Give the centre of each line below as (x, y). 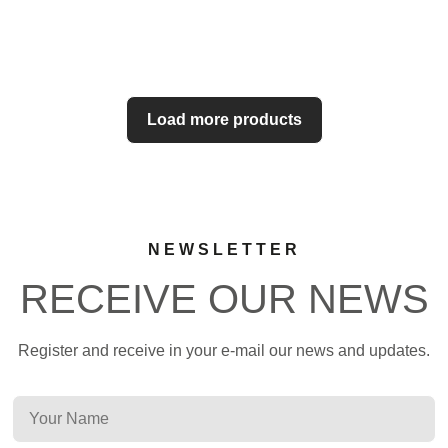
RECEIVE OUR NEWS (224, 299)
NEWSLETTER (224, 249)
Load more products (224, 119)
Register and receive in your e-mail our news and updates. (224, 350)
